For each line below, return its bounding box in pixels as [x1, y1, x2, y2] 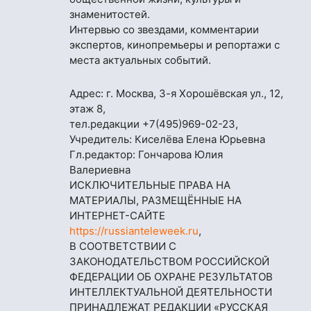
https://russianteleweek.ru [69, 224, 199, 238]
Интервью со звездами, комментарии [69, 23, 259, 37]
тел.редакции [69, 117, 142, 131]
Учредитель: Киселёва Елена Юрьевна [69, 133, 265, 146]
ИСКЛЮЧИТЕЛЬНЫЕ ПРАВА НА [69, 178, 230, 192]
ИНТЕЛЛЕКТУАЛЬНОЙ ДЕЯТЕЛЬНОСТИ [69, 285, 272, 299]
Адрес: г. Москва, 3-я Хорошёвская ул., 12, [69, 87, 283, 101]
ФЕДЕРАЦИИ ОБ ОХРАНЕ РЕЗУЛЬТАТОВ [69, 270, 273, 284]
